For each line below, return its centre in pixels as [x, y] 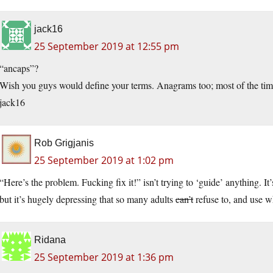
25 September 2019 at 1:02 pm [104, 161]
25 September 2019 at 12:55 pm [107, 47]
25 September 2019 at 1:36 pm [104, 257]
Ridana [50, 240]
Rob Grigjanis [64, 143]
